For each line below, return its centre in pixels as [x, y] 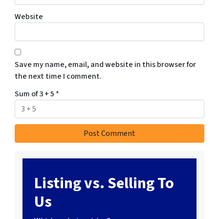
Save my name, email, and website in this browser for [105, 64]
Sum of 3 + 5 [35, 94]
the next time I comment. [58, 76]
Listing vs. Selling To [104, 183]
